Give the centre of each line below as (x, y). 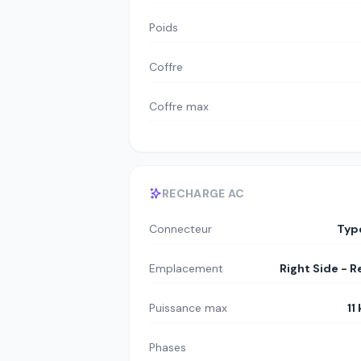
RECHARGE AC (203, 193)
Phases (168, 347)
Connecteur (180, 229)
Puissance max (188, 308)
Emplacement (186, 268)
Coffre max (179, 106)
